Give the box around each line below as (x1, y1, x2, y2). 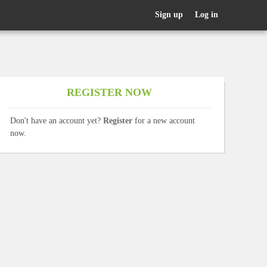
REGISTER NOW (67, 86, 153, 98)
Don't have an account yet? (10, 116, 103, 126)
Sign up (155, 10, 183, 19)
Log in (195, 10, 218, 19)
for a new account (132, 116, 195, 126)
